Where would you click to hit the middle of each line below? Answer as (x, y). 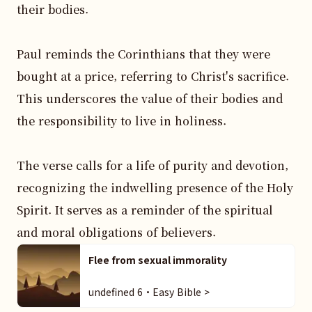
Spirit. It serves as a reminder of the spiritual (145, 210)
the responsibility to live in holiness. (122, 121)
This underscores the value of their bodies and (150, 99)
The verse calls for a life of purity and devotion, (153, 165)
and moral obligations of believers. (116, 232)
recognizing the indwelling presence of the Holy (155, 188)
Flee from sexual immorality (158, 260)
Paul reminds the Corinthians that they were (143, 54)
